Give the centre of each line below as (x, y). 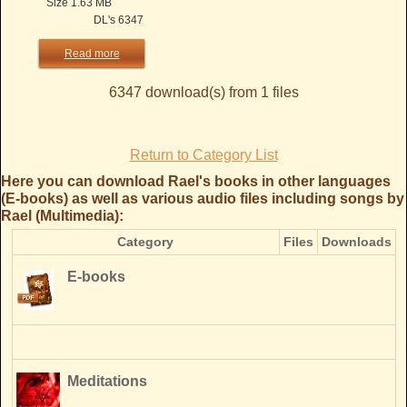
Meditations (103, 381)
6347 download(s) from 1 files (203, 92)
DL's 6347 (119, 20)
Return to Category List (203, 155)
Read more (92, 54)
